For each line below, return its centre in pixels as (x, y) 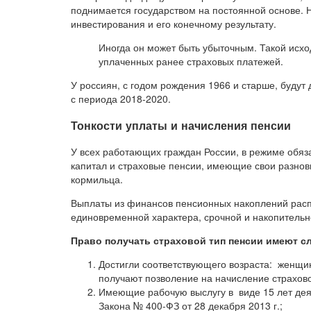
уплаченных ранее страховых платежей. (191, 61)
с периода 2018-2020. (121, 99)
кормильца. (97, 179)
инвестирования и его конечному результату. (174, 24)
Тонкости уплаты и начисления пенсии (181, 125)
